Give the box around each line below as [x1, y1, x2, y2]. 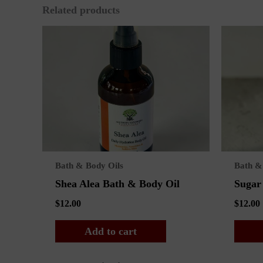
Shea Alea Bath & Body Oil [55, 177, 180, 190]
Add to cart [84, 225, 137, 238]
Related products [42, 4, 120, 16]
